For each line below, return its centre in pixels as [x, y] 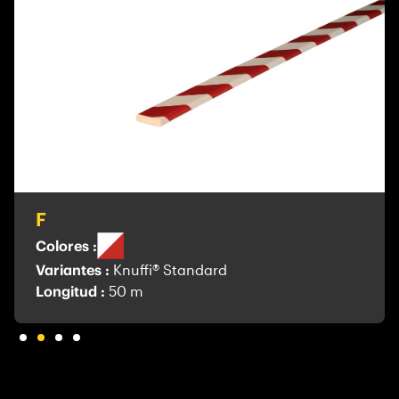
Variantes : [74, 269]
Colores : [66, 245]
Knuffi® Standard [170, 269]
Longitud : [72, 291]
